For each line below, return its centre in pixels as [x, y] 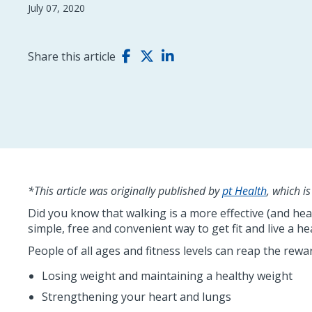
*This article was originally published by [125, 191]
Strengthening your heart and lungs [136, 297]
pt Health [244, 191]
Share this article [72, 56]
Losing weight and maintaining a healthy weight [167, 276]
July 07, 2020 [56, 8]
